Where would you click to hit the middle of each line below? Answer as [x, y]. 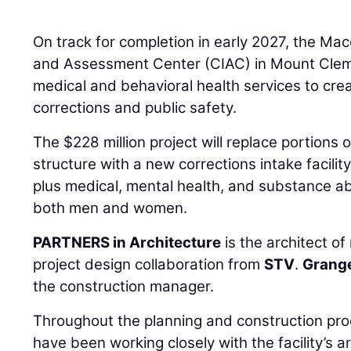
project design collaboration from [149, 264]
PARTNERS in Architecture [127, 242]
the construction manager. [124, 286]
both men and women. [110, 208]
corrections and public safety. [135, 107]
